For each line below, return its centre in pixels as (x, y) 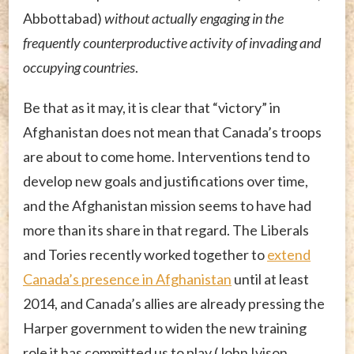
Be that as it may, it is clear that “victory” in (152, 107)
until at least (270, 279)
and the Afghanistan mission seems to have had (167, 205)
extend (289, 254)
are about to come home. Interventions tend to (166, 156)
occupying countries (79, 67)
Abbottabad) (64, 18)
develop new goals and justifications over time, (166, 181)
